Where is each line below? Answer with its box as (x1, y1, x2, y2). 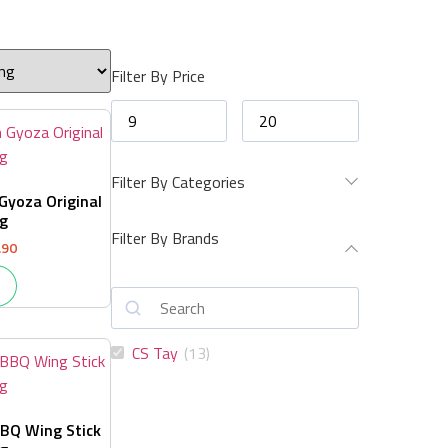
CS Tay (131, 340, 178, 365)
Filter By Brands (110, 225, 219, 250)
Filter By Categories (110, 169, 245, 194)
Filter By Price (110, 63, 205, 88)
